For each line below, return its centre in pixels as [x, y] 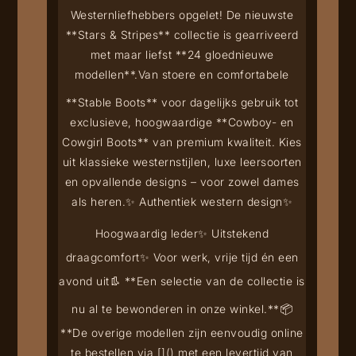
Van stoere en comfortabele [213, 74]
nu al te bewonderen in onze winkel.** [176, 308]
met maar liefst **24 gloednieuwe [182, 54]
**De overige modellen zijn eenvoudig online [182, 332]
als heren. [99, 201]
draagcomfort [103, 257]
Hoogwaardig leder [147, 233]
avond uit [84, 281]
